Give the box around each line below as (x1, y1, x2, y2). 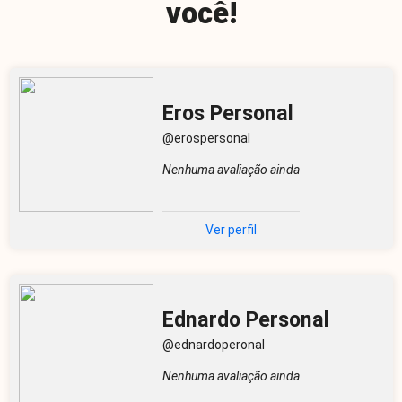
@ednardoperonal (162, 336, 267, 352)
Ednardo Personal (162, 306, 329, 332)
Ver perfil (205, 222, 257, 237)
